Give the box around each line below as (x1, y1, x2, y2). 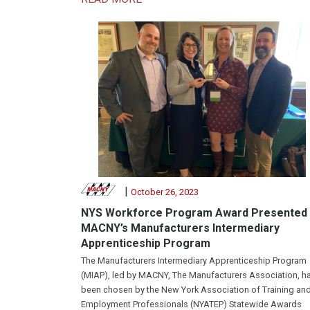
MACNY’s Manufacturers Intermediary (81, 221, 280, 235)
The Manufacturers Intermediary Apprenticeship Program (81, 255, 307, 266)
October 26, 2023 (130, 186, 199, 197)
